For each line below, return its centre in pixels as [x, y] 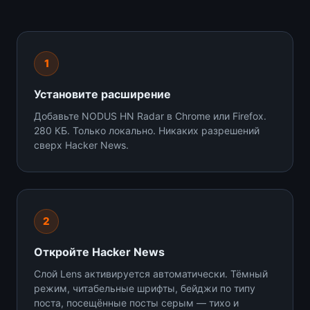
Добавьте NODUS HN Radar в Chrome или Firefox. [150, 116]
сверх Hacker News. [81, 145]
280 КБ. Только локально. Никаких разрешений [147, 130]
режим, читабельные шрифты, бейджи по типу [145, 288]
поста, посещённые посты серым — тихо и [136, 302]
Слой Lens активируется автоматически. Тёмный [151, 273]
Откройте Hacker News [99, 252]
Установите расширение [102, 94]
